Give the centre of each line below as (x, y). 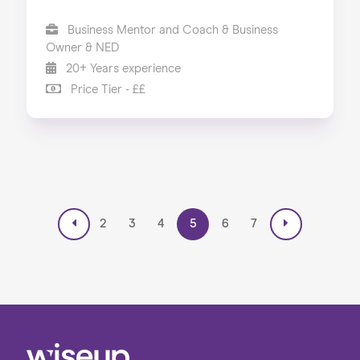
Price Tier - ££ (106, 89)
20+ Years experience (121, 68)
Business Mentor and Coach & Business (171, 30)
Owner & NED (82, 47)
